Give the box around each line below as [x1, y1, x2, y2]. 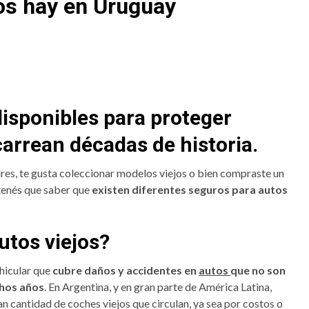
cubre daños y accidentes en [52, 263, 199, 277]
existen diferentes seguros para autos [90, 183, 288, 197]
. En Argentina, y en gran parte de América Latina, [44, 280, 272, 294]
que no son [230, 263, 286, 277]
